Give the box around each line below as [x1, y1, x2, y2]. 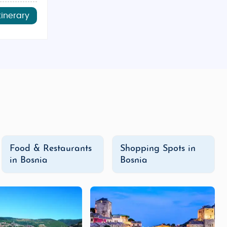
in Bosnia [9, 156, 48, 165]
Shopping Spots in [120, 144, 196, 154]
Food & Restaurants [9, 144, 92, 154]
